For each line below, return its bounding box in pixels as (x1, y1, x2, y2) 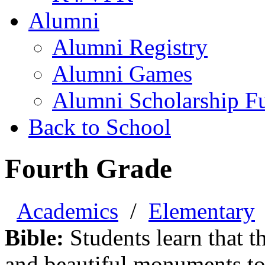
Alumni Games (52, 61, 192, 86)
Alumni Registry (52, 34, 208, 60)
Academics (17, 198, 118, 224)
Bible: (5, 224, 64, 250)
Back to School (28, 114, 171, 140)
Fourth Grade (5, 153, 172, 185)
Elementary (148, 198, 255, 224)
